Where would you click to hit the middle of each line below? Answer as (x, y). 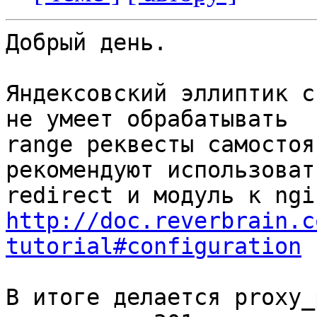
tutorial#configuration (154, 247)
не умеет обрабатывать (147, 119)
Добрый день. (86, 43)
